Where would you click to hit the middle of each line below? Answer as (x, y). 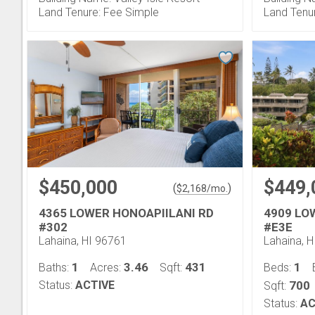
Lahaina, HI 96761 (83, 241)
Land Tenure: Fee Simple (99, 12)
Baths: (55, 268)
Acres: (107, 268)
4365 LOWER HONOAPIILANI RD (126, 213)
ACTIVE (95, 285)
